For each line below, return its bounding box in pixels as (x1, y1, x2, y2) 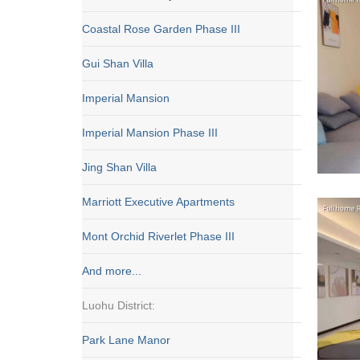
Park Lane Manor (82, 333, 170, 346)
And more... (82, 264, 141, 277)
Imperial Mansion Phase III (82, 126, 218, 139)
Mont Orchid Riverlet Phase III (82, 230, 235, 243)
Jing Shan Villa (82, 161, 157, 174)
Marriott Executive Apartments (82, 195, 235, 208)
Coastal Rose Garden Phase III (82, 22, 240, 35)
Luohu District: (82, 299, 155, 312)
